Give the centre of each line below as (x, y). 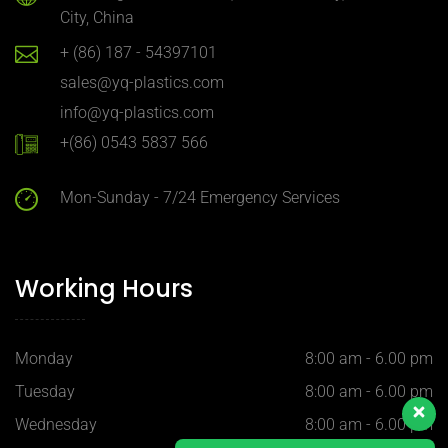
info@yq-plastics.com (137, 113)
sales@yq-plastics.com (142, 83)
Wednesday (56, 425)
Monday (44, 359)
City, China (97, 18)
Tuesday (45, 392)
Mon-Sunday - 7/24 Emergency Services (200, 198)
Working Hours (104, 289)
